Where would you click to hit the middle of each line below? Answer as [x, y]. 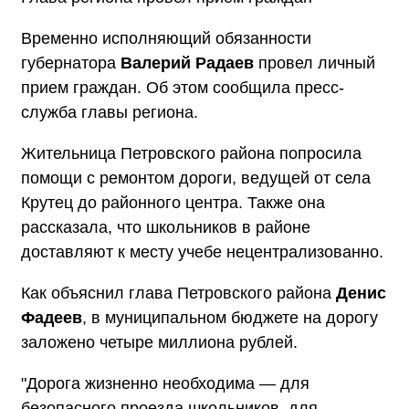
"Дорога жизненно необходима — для [165, 383]
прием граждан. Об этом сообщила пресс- [183, 87]
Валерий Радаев [187, 63]
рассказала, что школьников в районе [166, 227]
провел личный [315, 63]
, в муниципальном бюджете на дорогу [230, 317]
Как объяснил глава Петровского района [178, 293]
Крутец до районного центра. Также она [173, 202]
